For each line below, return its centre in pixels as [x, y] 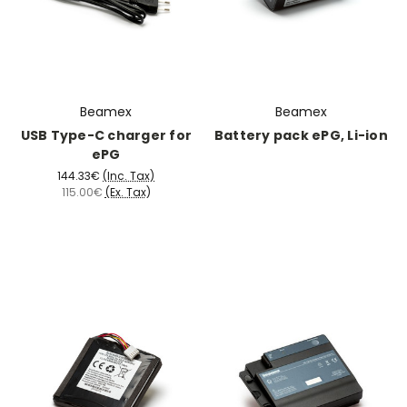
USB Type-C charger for [106, 135]
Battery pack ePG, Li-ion [301, 135]
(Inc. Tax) [129, 175]
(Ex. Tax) [128, 192]
